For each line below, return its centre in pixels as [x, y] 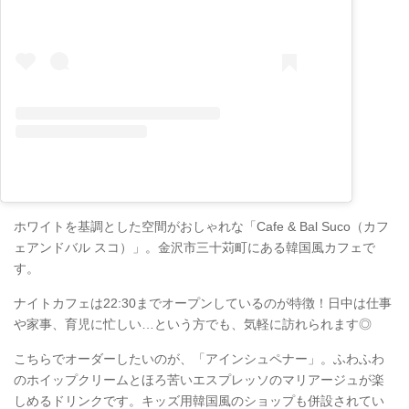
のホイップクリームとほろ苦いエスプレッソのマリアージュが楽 [199, 380]
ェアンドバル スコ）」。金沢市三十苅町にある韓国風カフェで [194, 248]
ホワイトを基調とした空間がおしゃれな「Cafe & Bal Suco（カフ [201, 227]
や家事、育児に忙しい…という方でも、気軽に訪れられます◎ [193, 325]
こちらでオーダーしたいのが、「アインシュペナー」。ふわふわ [199, 359]
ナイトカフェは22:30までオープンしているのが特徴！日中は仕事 [203, 304]
